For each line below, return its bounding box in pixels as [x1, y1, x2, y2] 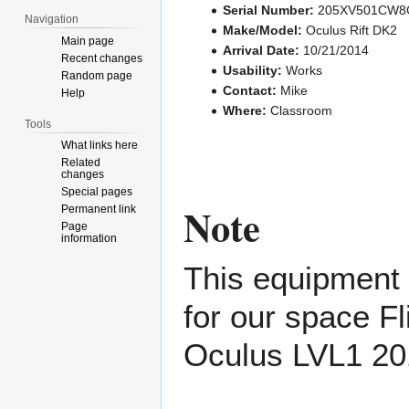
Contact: [223, 82, 277, 98]
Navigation [25, 12, 79, 26]
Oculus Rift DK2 [302, 22, 397, 37]
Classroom [267, 102, 332, 118]
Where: [223, 102, 267, 118]
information [61, 232, 118, 246]
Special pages [61, 185, 133, 199]
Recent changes [61, 51, 143, 65]
